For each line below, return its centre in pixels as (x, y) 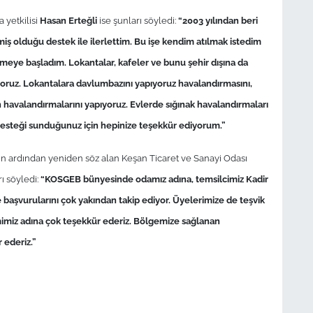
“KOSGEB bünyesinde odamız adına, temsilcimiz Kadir (154, 179)
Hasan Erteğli (68, 20)
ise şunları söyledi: (137, 20)
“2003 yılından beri (218, 20)
